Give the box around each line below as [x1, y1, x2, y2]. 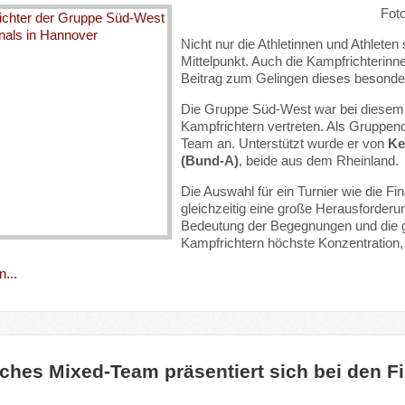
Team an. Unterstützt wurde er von [180, 135, 388, 151]
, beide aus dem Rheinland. [238, 152, 399, 168]
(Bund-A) [180, 152, 239, 168]
